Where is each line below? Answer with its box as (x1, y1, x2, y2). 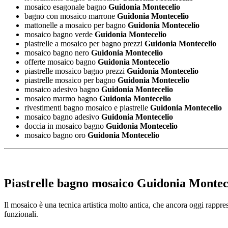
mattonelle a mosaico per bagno (24, 21, 126, 30)
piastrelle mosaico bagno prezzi (24, 67, 125, 76)
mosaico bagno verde (24, 30, 93, 39)
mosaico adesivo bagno (24, 85, 99, 94)
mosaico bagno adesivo (24, 112, 99, 122)
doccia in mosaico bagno (24, 122, 104, 131)
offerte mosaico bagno (24, 58, 96, 67)
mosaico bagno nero (24, 48, 89, 58)
